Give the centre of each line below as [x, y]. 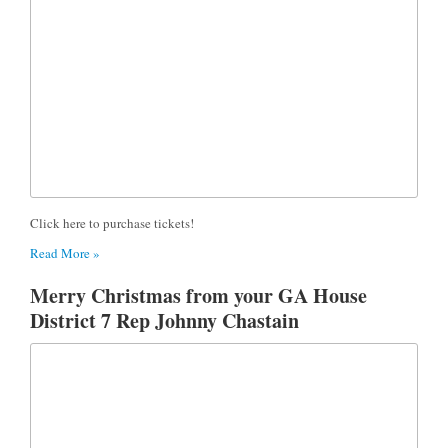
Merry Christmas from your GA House [198, 295]
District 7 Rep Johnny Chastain [164, 320]
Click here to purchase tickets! [114, 222]
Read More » [65, 252]
